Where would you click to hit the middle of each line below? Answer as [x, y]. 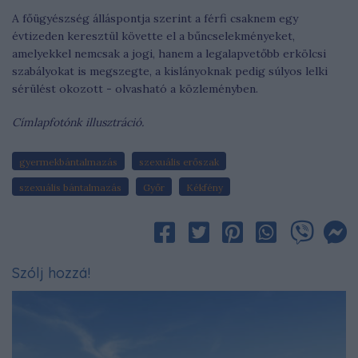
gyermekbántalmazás [68, 162]
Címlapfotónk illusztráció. [78, 122]
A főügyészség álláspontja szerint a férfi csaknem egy [155, 18]
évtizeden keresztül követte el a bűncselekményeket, [153, 36]
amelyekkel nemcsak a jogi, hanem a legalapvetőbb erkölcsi [169, 54]
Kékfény [205, 187]
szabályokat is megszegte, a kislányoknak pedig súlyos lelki [170, 71]
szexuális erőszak [179, 162]
